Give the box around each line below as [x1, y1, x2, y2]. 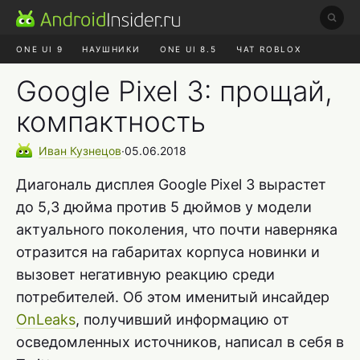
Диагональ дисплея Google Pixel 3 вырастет [16, 175, 326, 193]
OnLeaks [16, 310, 76, 328]
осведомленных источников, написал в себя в [16, 333, 344, 350]
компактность [16, 104, 206, 138]
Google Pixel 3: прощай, [16, 74, 333, 108]
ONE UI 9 [16, 44, 63, 54]
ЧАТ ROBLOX [235, 44, 301, 54]
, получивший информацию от [76, 310, 289, 328]
